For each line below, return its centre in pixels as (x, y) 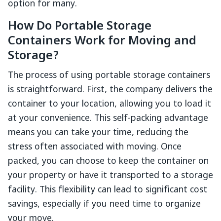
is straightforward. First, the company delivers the (110, 90)
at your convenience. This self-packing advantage (108, 119)
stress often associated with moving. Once (95, 147)
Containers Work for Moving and (102, 41)
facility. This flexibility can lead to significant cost (108, 190)
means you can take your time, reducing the (98, 133)
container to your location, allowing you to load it (110, 104)
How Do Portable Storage (80, 27)
